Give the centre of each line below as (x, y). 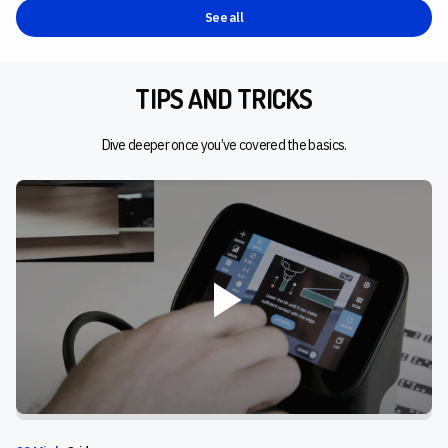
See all (224, 18)
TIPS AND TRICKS (224, 99)
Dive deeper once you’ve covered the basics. (224, 145)
